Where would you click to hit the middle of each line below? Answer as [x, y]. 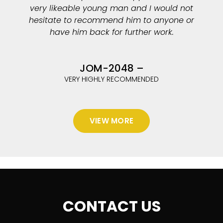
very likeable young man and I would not [111, 8]
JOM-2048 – [111, 68]
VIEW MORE [111, 121]
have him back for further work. [111, 32]
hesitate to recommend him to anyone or [111, 20]
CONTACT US [111, 207]
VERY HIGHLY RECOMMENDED [111, 79]
